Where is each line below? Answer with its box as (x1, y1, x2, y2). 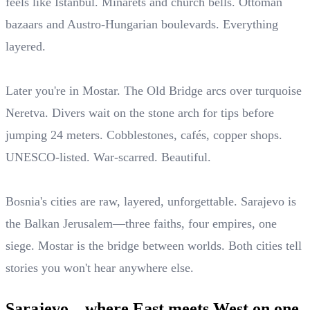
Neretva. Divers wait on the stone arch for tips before (6, 106, 274, 120)
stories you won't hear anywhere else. (6, 261, 194, 275)
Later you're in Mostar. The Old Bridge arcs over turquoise (6, 84, 302, 98)
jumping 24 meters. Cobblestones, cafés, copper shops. (6, 128, 282, 143)
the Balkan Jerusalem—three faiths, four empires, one (6, 217, 277, 231)
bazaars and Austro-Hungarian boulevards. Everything (6, 17, 278, 32)
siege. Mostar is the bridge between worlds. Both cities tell (6, 239, 302, 253)
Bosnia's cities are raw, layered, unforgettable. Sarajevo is (6, 194, 296, 209)
